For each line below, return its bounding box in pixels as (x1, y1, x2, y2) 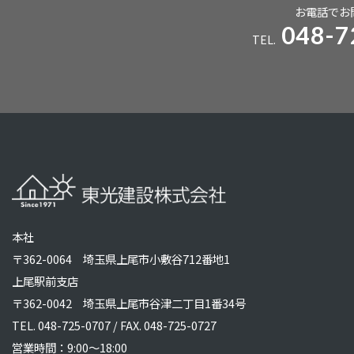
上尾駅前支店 (12, 272, 78, 289)
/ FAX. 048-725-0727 (111, 316, 217, 333)
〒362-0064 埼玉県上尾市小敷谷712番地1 (12, 250, 230, 267)
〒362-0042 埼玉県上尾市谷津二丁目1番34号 (12, 294, 246, 311)
